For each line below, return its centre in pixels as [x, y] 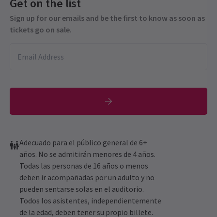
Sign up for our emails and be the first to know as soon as [107, 18]
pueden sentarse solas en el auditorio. [82, 189]
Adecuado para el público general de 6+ [83, 142]
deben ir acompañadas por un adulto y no [87, 177]
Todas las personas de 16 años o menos [84, 165]
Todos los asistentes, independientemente [90, 200]
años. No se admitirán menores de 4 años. [87, 154]
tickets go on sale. [41, 29]
